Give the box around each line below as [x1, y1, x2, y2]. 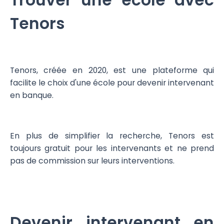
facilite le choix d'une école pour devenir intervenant [9, 76, 214, 88]
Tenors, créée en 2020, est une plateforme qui [9, 64, 214, 76]
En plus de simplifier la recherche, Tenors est [9, 130, 214, 142]
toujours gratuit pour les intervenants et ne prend [9, 142, 214, 154]
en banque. [9, 89, 53, 101]
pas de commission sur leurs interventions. [9, 155, 174, 167]
